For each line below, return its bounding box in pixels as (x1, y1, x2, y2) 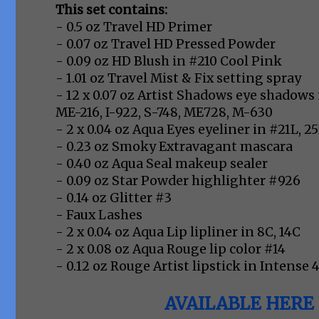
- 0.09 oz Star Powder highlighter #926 (56, 173, 300, 189)
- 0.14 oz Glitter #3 (56, 190, 172, 206)
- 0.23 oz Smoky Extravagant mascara (56, 139, 293, 155)
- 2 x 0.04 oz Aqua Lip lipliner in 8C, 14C (56, 224, 300, 241)
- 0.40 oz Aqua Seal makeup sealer (56, 156, 268, 172)
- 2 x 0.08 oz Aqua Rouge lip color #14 (56, 241, 286, 258)
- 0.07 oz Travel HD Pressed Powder (56, 36, 276, 53)
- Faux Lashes (56, 207, 142, 224)
